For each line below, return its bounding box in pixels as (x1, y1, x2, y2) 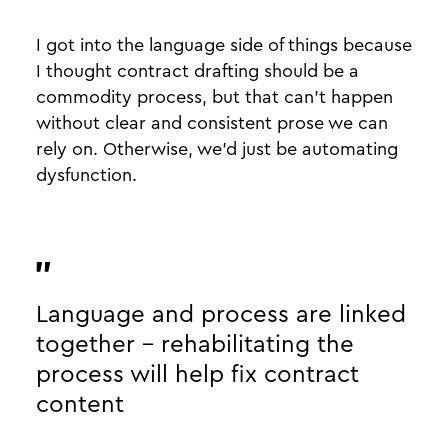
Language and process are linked (36, 303, 406, 327)
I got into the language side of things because (36, 36, 412, 54)
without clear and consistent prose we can (36, 114, 388, 132)
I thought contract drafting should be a (36, 62, 359, 80)
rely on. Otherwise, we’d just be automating (36, 140, 398, 158)
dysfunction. (36, 166, 137, 184)
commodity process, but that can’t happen (36, 88, 393, 106)
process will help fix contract (36, 363, 359, 387)
